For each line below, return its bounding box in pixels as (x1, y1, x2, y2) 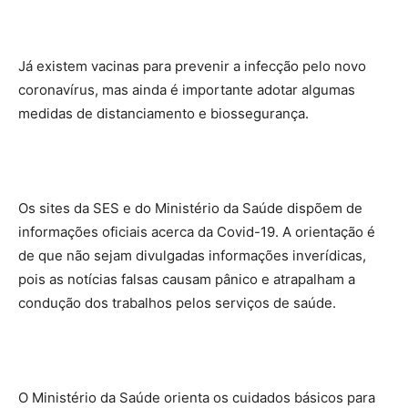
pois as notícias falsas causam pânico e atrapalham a (18, 270, 355, 288)
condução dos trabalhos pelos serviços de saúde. (18, 294, 336, 311)
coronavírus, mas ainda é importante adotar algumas (18, 81, 355, 98)
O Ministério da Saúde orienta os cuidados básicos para (18, 389, 375, 406)
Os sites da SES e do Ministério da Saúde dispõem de (18, 199, 362, 217)
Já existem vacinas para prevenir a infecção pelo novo (18, 57, 366, 75)
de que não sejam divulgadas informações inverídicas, (18, 247, 366, 264)
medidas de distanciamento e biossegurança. (18, 105, 309, 122)
